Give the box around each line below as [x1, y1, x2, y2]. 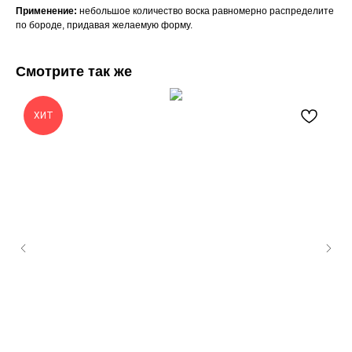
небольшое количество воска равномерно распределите [79, 5, 334, 17]
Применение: [16, 5, 79, 17]
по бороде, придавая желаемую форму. [16, 20, 192, 31]
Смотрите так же [16, 64, 132, 80]
